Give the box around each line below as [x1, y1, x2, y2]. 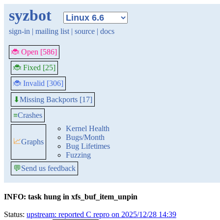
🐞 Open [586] [11, 48, 57, 56]
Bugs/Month [66, 133, 105, 141]
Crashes [18, 111, 42, 119]
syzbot [9, 6, 52, 24]
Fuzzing [66, 151, 91, 159]
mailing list [35, 27, 69, 35]
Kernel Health [66, 124, 110, 133]
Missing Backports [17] [20, 95, 92, 104]
